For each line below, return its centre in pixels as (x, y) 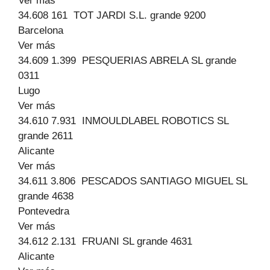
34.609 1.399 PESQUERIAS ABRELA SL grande (127, 61)
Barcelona (41, 30)
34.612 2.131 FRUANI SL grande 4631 (105, 241)
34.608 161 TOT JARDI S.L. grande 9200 (112, 15)
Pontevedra (44, 211)
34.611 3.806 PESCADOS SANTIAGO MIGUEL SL (133, 181)
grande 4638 (46, 196)
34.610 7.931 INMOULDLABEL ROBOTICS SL (123, 121)
